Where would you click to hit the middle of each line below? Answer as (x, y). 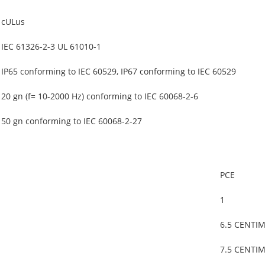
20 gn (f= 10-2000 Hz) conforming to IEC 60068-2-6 (100, 96)
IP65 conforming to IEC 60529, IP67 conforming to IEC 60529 (119, 71)
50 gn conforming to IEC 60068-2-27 (72, 121)
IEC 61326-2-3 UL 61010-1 (51, 46)
